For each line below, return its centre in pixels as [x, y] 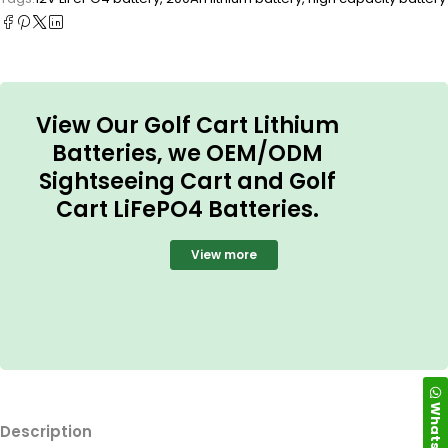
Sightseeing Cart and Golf [187, 181]
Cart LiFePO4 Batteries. [187, 209]
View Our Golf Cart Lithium [187, 125]
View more [224, 254]
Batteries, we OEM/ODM [187, 153]
